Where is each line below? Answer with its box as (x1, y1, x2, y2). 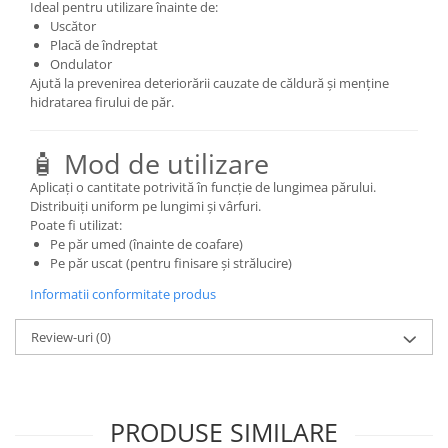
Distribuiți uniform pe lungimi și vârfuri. (30, 196, 261, 215)
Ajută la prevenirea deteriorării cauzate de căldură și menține (30, 73, 389, 92)
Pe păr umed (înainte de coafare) (50, 234, 243, 253)
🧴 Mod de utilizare (30, 144, 269, 182)
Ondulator (50, 54, 112, 73)
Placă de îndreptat (50, 35, 158, 54)
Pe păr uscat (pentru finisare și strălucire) (50, 253, 292, 272)
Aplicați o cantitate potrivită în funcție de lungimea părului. (30, 177, 376, 196)
